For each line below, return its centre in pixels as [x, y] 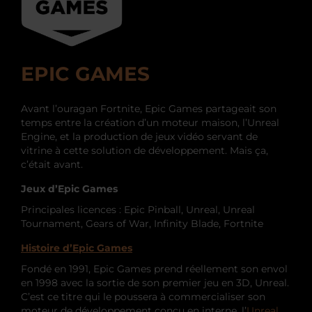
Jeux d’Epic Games [69, 188]
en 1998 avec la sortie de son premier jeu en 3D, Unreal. [155, 282]
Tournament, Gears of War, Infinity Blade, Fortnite [142, 223]
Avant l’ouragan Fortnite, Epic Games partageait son [149, 108]
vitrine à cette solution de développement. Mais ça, [145, 150]
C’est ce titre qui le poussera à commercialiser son [143, 296]
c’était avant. [52, 164]
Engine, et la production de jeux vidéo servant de [139, 136]
